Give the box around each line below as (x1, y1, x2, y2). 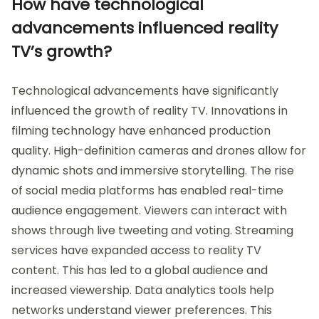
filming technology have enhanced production (11, 122, 271, 140)
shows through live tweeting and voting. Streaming (11, 222, 293, 239)
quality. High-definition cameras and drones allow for (11, 142, 306, 159)
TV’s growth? (11, 41, 112, 63)
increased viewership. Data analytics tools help (11, 282, 274, 299)
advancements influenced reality (11, 17, 278, 40)
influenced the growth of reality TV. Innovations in (11, 103, 288, 120)
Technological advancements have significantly (11, 83, 278, 100)
